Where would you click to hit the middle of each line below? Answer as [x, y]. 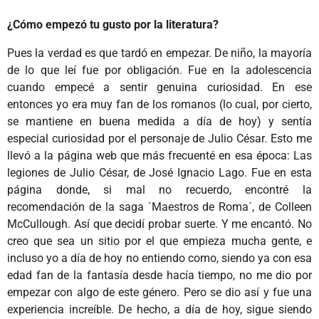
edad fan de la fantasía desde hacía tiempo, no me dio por [159, 276]
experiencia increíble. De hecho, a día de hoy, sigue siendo [159, 310]
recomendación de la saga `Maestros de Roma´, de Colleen [159, 207]
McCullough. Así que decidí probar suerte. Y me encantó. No [159, 224]
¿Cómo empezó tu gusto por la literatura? [113, 24]
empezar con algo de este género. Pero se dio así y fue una [159, 293]
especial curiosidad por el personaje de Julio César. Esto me [159, 139]
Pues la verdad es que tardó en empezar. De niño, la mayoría [159, 53]
